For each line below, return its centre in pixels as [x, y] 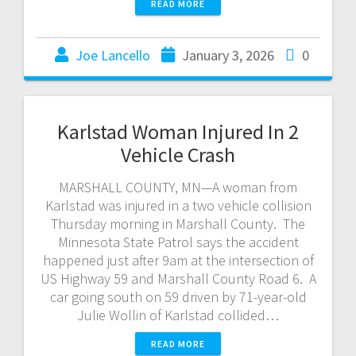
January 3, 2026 [228, 55]
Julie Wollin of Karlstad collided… [178, 315]
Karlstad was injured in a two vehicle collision [178, 205]
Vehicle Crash [178, 154]
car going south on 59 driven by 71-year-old [178, 296]
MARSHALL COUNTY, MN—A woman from [178, 187]
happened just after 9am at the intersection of [178, 260]
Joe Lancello [113, 55]
